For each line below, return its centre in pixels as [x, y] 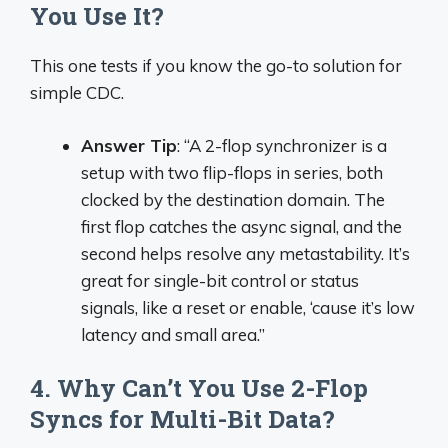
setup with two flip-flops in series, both [232, 172]
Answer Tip [129, 145]
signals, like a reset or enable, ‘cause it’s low [248, 307]
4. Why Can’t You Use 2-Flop [199, 388]
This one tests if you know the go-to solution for [216, 65]
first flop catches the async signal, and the [241, 226]
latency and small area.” [173, 334]
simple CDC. [77, 92]
